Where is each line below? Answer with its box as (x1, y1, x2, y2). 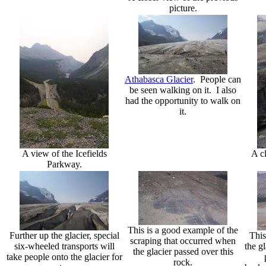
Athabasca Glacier (125, 74, 193, 84)
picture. (169, 2, 197, 13)
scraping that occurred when (130, 235, 236, 246)
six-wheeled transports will (14, 240, 115, 251)
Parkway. (46, 159, 82, 169)
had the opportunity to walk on (125, 95, 240, 106)
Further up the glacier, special (9, 230, 119, 240)
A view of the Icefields (21, 148, 107, 159)
